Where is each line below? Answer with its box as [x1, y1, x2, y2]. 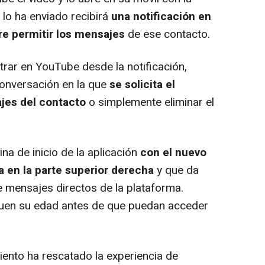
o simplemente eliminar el [86, 94, 214, 111]
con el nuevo [140, 144, 206, 161]
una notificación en [108, 8, 211, 25]
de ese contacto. [125, 26, 210, 43]
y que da [154, 162, 199, 179]
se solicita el [109, 76, 175, 93]
